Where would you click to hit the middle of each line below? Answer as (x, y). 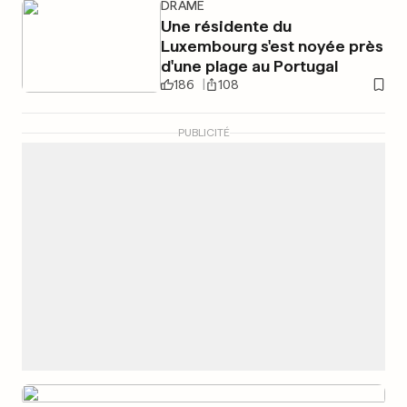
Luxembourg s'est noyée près (272, 46)
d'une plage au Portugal (249, 66)
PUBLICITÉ (203, 133)
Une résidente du (226, 26)
